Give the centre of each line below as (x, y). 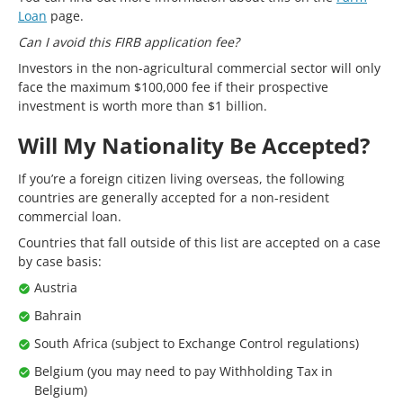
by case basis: (60, 261)
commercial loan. (70, 216)
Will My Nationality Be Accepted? (194, 145)
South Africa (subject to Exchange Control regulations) (197, 343)
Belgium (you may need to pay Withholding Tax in (184, 371)
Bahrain (58, 315)
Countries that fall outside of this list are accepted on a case (199, 242)
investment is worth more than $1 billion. (143, 105)
